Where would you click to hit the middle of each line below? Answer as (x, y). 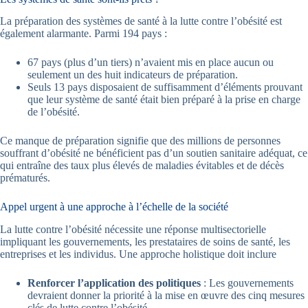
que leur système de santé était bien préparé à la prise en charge (164, 100)
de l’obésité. (54, 112)
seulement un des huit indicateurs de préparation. (133, 75)
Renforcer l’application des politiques (114, 283)
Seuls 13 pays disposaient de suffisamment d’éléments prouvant (165, 87)
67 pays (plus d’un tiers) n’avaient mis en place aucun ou (151, 63)
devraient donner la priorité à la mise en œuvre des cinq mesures (166, 296)
